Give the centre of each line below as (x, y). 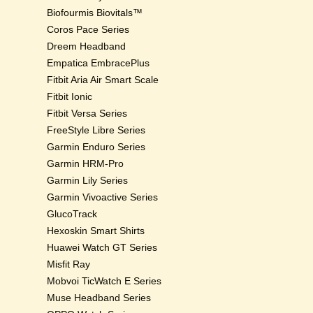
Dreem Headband (87, 46)
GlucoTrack (72, 214)
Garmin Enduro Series (96, 147)
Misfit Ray (69, 264)
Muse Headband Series (99, 298)
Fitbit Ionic (70, 96)
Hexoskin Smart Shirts (96, 231)
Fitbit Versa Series (87, 113)
